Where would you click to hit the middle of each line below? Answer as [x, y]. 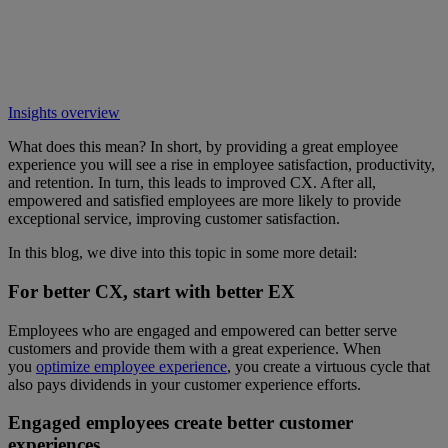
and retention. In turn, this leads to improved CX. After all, [192, 183]
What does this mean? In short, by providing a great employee [203, 147]
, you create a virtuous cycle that [328, 366]
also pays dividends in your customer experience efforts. [184, 384]
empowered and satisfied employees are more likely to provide [204, 201]
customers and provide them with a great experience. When [194, 348]
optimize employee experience [131, 366]
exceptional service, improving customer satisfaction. [174, 219]
